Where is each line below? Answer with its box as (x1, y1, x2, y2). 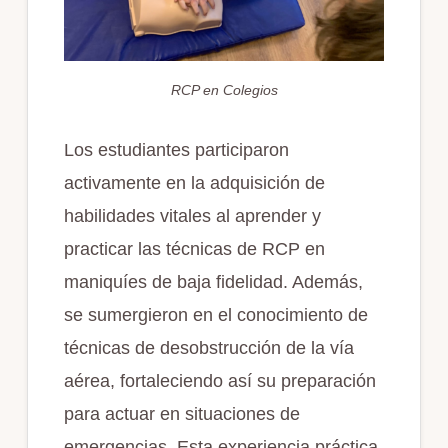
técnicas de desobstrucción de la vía (63, 338, 354, 359)
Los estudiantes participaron (63, 140, 289, 161)
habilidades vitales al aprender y (63, 206, 321, 227)
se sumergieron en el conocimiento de (63, 305, 368, 326)
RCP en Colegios (170, 82, 278, 99)
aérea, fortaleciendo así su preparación (63, 371, 376, 392)
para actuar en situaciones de (63, 404, 300, 425)
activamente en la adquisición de (63, 173, 325, 194)
